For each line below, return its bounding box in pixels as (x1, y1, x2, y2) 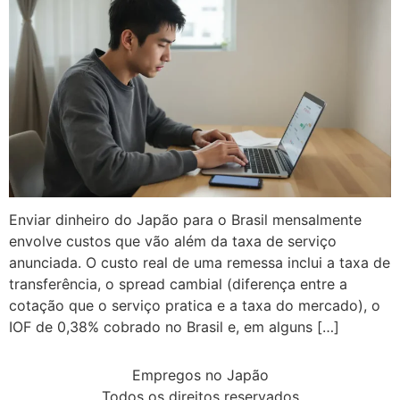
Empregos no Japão (131, 366, 269, 385)
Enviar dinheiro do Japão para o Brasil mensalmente (9, 211, 362, 229)
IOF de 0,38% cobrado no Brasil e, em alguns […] (9, 318, 339, 337)
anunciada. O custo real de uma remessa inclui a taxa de (9, 254, 390, 272)
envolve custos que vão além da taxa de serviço (9, 232, 337, 251)
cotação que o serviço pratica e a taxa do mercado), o (9, 296, 380, 315)
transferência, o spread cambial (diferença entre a (9, 275, 347, 294)
